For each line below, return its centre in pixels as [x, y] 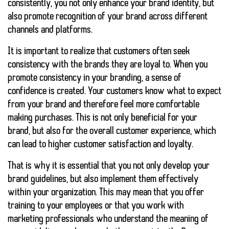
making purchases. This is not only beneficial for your [102, 118]
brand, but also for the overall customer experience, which [112, 132]
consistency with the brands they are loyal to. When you [108, 65]
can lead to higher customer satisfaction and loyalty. [100, 145]
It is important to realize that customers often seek [99, 52]
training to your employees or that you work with [96, 206]
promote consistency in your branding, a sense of [95, 78]
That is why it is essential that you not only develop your [109, 166]
